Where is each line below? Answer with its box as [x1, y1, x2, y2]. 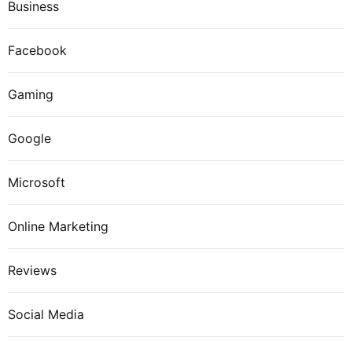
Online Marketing [8, 218, 108, 234]
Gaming [8, 86, 53, 102]
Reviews [8, 262, 57, 278]
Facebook [8, 42, 67, 58]
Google [8, 130, 51, 146]
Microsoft [8, 174, 65, 190]
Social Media [8, 306, 84, 322]
